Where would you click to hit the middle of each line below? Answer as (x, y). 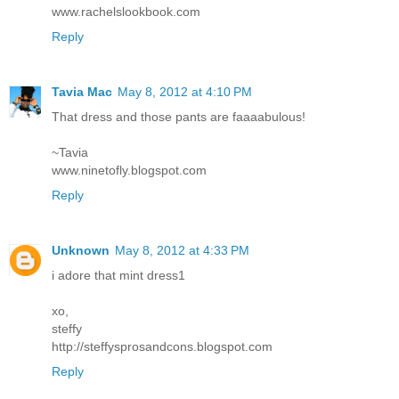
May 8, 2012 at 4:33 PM (182, 251)
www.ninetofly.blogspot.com (129, 171)
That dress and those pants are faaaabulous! (179, 117)
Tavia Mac (82, 92)
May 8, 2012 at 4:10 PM (185, 92)
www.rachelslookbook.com (126, 12)
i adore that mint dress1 (118, 276)
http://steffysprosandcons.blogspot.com (162, 347)
